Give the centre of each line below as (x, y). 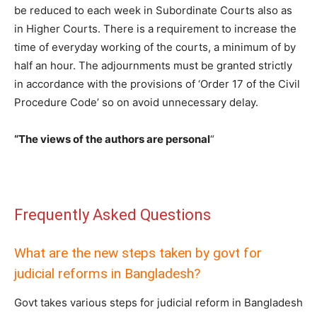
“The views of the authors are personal (112, 139)
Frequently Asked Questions (113, 215)
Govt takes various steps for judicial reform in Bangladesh (158, 303)
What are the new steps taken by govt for (138, 253)
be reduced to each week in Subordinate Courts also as (153, 11)
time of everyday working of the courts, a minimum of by (155, 47)
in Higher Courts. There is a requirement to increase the (155, 29)
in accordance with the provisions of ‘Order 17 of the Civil (157, 84)
